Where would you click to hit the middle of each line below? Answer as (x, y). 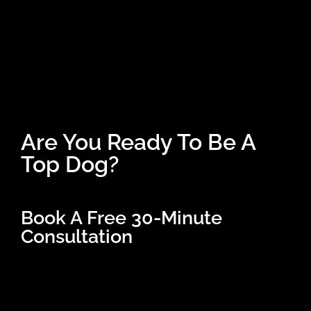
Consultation (77, 236)
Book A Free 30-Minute (121, 217)
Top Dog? (70, 164)
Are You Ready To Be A (138, 142)
